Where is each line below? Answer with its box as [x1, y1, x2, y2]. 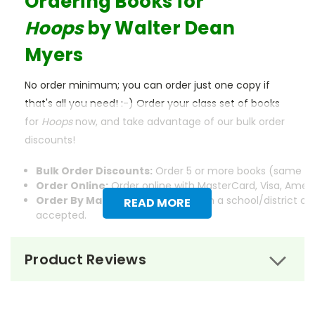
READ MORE [123, 195, 191, 212]
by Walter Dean [86, 15, 235, 41]
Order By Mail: [36, 193, 111, 208]
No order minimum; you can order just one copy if [25, 78, 270, 93]
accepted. [36, 208, 87, 223]
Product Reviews [25, 250, 146, 270]
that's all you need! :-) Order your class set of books [25, 96, 280, 111]
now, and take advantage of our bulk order [75, 115, 285, 129]
